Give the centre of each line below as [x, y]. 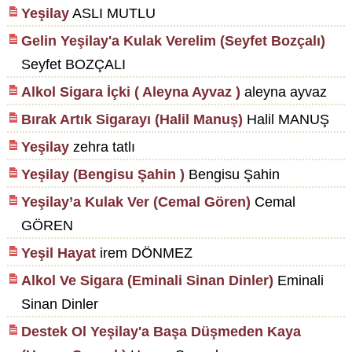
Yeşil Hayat [58, 253]
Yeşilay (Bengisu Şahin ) [103, 175]
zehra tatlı [102, 147]
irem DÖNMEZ [144, 253]
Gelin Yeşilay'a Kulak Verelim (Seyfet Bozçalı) [173, 41]
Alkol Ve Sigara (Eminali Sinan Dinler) [147, 281]
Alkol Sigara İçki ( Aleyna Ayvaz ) [130, 92]
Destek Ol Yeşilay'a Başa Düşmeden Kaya [161, 332]
